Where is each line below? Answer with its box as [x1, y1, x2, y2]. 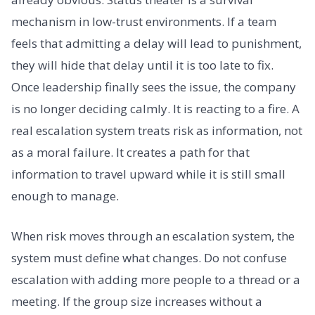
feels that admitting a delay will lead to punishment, [11, 34, 302, 51]
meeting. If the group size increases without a [11, 293, 262, 310]
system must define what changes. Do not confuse [11, 250, 287, 266]
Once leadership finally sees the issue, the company [11, 78, 296, 95]
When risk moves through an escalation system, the [11, 228, 295, 245]
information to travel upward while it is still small [11, 165, 285, 182]
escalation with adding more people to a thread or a [11, 271, 300, 288]
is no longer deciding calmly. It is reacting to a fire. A [11, 100, 300, 117]
